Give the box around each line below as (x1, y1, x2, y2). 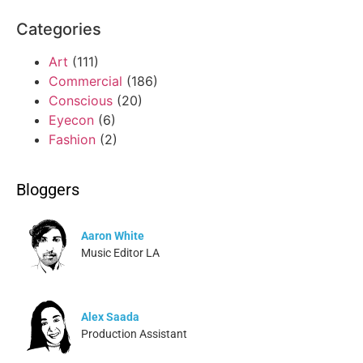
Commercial (49, 72, 122, 89)
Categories (16, 19, 101, 39)
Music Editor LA (81, 246, 160, 259)
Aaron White (81, 228, 144, 242)
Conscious (49, 92, 113, 109)
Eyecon (49, 111, 94, 128)
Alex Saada (81, 310, 139, 323)
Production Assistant (81, 327, 187, 340)
